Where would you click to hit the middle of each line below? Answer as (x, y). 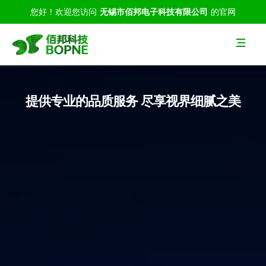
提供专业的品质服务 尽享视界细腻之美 (133, 101)
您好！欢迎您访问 (64, 12)
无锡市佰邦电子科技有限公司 (154, 12)
